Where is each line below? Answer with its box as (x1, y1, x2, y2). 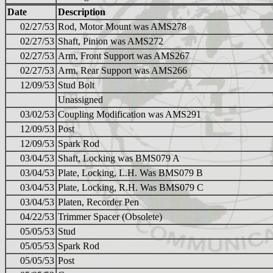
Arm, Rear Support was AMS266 (58, 65, 187, 76)
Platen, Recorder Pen (58, 197, 139, 208)
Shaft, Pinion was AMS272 (58, 36, 163, 47)
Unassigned (58, 94, 103, 105)
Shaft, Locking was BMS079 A (58, 153, 180, 164)
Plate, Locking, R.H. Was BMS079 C (58, 182, 204, 193)
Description (58, 7, 105, 18)
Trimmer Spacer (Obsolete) (58, 211, 162, 222)
